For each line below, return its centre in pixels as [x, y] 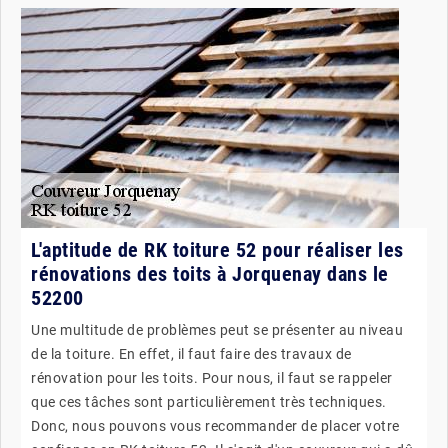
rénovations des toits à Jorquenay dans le [210, 273]
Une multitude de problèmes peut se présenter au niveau [217, 329]
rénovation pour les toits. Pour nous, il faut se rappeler [212, 377]
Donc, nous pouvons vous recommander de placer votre [215, 425]
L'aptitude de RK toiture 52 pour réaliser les [217, 249]
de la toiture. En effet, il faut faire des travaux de [191, 353]
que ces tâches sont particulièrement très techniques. [209, 401]
